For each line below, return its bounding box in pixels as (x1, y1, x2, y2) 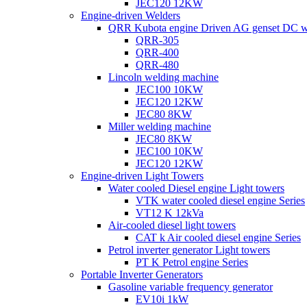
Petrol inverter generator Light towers (108, 244, 270, 256)
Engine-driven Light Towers (81, 170, 204, 182)
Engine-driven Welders (81, 10, 180, 21)
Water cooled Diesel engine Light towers (108, 182, 284, 194)
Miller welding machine (108, 121, 211, 132)
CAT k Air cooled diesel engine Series (136, 232, 301, 243)
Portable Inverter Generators (81, 269, 203, 280)
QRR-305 (136, 34, 179, 46)
